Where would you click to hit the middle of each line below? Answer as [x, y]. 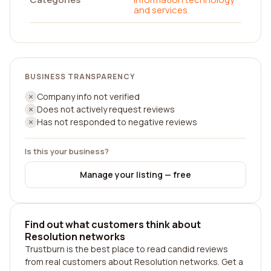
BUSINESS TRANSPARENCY [80, 77]
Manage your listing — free [135, 175]
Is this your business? [67, 151]
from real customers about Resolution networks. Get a [134, 262]
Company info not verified [88, 96]
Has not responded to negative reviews [117, 122]
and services [161, 10]
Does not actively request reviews [106, 109]
